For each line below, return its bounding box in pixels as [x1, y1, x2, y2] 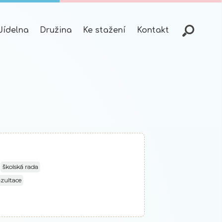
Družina [40, 25, 72, 35]
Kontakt [136, 25, 169, 35]
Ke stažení [83, 25, 126, 35]
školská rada [2, 163, 38, 171]
